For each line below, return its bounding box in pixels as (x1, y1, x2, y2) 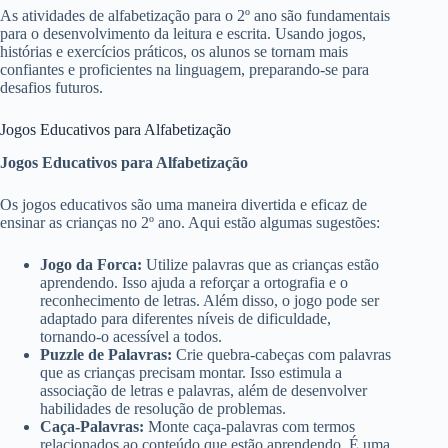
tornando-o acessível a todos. (40, 327, 222, 345)
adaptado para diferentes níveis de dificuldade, (40, 309, 331, 327)
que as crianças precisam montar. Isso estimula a (40, 363, 342, 381)
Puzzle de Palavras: (40, 345, 172, 363)
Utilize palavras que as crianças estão (142, 255, 379, 273)
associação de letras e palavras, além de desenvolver (40, 381, 367, 399)
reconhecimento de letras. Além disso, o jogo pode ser (40, 291, 379, 309)
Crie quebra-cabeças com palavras (172, 345, 391, 363)
